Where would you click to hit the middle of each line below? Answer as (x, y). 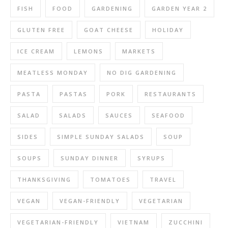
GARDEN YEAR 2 (179, 8)
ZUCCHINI (186, 222)
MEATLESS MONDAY (53, 72)
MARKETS (139, 51)
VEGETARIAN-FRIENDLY (58, 222)
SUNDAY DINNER (90, 158)
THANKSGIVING (44, 179)
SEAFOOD (168, 115)
